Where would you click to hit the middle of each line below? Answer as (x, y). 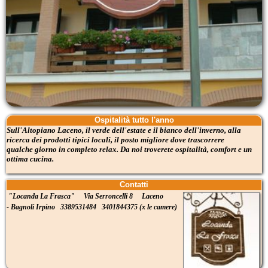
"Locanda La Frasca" (45, 196)
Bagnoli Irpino (36, 207)
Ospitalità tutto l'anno (134, 120)
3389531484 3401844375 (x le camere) (119, 207)
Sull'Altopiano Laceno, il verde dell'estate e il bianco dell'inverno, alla (124, 130)
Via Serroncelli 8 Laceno (124, 196)
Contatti (134, 185)
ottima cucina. (30, 159)
